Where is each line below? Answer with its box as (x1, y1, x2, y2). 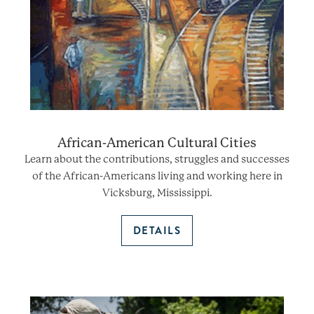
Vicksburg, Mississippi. (102, 186, 212, 200)
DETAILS (132, 223, 182, 239)
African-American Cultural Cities (57, 135, 257, 151)
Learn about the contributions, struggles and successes (25, 153, 289, 166)
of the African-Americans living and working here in (32, 170, 282, 183)
